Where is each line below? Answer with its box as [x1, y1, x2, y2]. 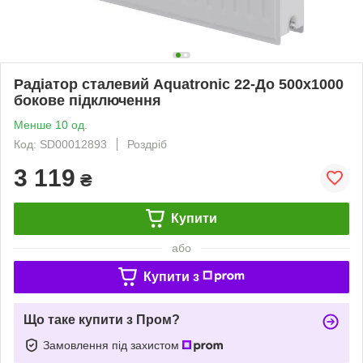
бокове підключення [14, 92, 161, 109]
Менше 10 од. [14, 117, 88, 131]
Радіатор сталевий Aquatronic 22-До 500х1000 [14, 75, 344, 92]
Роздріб [127, 137, 167, 151]
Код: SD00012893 [14, 137, 107, 151]
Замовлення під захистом [43, 338, 182, 352]
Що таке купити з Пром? [23, 312, 180, 327]
